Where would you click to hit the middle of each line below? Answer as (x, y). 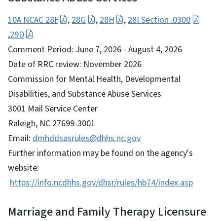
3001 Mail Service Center (54, 109)
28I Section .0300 (159, 20)
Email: (20, 138)
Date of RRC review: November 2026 (75, 64)
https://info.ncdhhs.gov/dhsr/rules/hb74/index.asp (101, 183)
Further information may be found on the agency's (100, 153)
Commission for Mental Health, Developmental (94, 79)
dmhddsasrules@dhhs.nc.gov (87, 138)
